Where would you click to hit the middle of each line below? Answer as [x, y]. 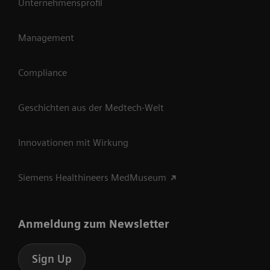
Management [46, 38]
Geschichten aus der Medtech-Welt [91, 108]
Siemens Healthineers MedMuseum [92, 177]
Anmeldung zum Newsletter [93, 224]
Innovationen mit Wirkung [73, 143]
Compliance [42, 73]
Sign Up [52, 259]
